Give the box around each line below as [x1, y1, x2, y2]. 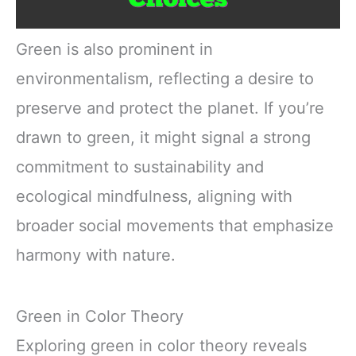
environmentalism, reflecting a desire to [16, 69, 314, 89]
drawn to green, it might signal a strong [16, 128, 311, 148]
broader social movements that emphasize [16, 216, 334, 236]
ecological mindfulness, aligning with [16, 187, 292, 207]
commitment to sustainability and [16, 157, 264, 177]
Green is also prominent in [16, 40, 213, 60]
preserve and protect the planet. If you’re [16, 99, 324, 118]
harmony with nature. [16, 246, 176, 265]
